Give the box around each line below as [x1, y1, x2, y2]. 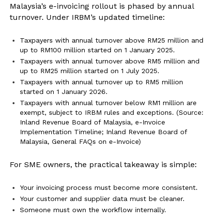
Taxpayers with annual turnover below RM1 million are [20, 99, 197, 107]
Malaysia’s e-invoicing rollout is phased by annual [10, 1, 194, 11]
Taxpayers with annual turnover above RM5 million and [20, 57, 200, 65]
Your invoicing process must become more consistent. [20, 184, 198, 192]
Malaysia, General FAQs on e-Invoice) [20, 138, 141, 146]
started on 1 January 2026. [20, 88, 108, 96]
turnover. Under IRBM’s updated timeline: [10, 13, 165, 22]
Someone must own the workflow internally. [20, 206, 166, 214]
